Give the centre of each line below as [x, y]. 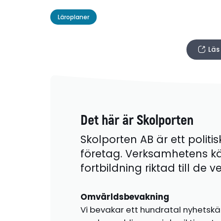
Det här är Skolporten [137, 120]
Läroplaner [74, 17]
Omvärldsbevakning [125, 197]
